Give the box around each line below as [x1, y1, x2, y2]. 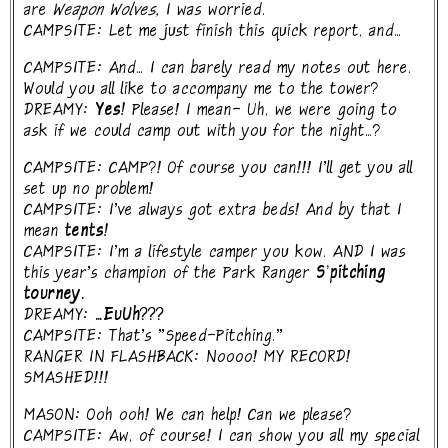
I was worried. [160, 2, 266, 24]
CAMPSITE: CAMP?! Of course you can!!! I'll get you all [24, 160, 413, 182]
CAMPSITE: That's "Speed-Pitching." [24, 328, 284, 350]
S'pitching [316, 265, 386, 287]
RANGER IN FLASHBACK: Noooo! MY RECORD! [24, 349, 351, 371]
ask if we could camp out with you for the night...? [24, 123, 381, 145]
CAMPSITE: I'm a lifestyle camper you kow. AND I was [24, 244, 406, 266]
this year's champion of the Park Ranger [24, 265, 316, 287]
